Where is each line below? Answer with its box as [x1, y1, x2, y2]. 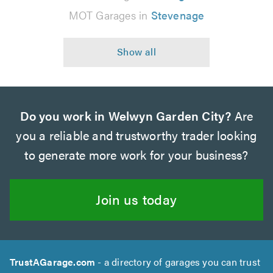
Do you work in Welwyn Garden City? [19, 106, 232, 124]
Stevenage [151, 7, 205, 23]
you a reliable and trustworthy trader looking [16, 126, 257, 144]
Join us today [96, 189, 177, 208]
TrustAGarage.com [10, 254, 96, 269]
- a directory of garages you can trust [95, 254, 261, 269]
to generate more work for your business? [24, 145, 249, 163]
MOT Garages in [68, 7, 151, 23]
